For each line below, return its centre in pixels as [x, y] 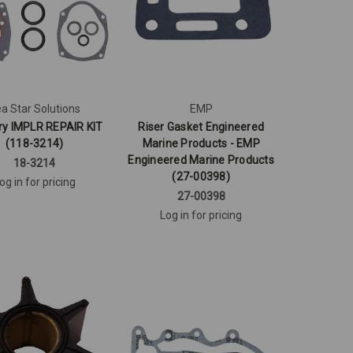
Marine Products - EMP [201, 143]
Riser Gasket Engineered [201, 126]
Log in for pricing [201, 215]
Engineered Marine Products [201, 160]
